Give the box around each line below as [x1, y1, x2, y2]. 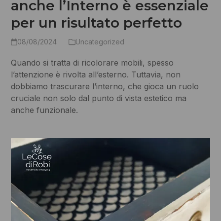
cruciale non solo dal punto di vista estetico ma [11, 93, 187, 103]
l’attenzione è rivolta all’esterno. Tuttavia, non [11, 70, 181, 79]
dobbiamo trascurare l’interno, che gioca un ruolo [11, 81, 199, 91]
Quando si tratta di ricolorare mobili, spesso [11, 58, 174, 68]
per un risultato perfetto [11, 14, 183, 31]
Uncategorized [75, 37, 124, 46]
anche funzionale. [11, 105, 78, 115]
